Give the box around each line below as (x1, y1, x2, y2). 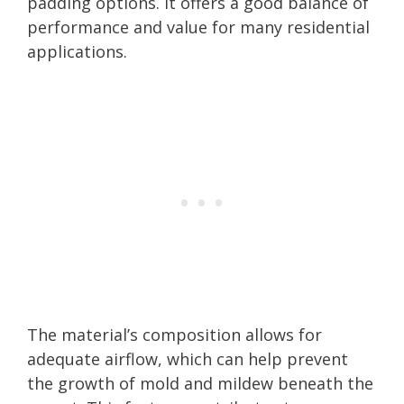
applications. (27, 40, 127, 62)
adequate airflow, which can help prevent (27, 347, 348, 370)
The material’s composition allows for (27, 323, 322, 345)
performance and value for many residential (27, 15, 370, 38)
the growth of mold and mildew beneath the (27, 372, 373, 394)
